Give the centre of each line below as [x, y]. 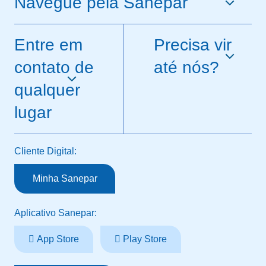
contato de [54, 68]
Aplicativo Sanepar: [56, 213]
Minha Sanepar [65, 179]
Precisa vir [193, 45]
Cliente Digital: [45, 151]
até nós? [187, 68]
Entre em [48, 45]
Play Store [144, 239]
